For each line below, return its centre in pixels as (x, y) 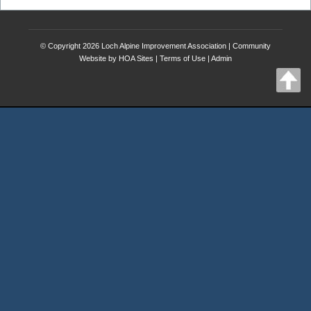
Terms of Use (183, 58)
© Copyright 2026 (71, 46)
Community (252, 46)
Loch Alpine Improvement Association (164, 46)
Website (93, 58)
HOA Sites (136, 58)
